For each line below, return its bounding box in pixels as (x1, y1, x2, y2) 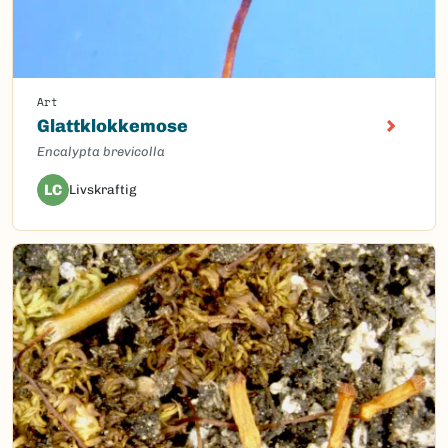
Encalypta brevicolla (37, 144, 165, 160)
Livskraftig (69, 182, 136, 198)
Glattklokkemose (37, 114, 188, 137)
